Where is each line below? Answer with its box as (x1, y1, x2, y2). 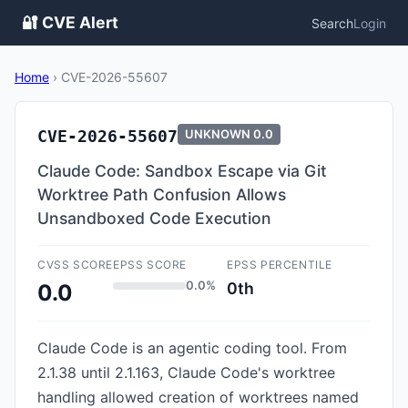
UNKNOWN (185, 127, 250, 141)
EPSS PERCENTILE (227, 258, 332, 271)
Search (311, 15, 353, 31)
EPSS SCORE (113, 258, 187, 271)
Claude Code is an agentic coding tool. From (37, 339, 347, 357)
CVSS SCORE (37, 258, 113, 271)
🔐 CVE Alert (22, 13, 118, 32)
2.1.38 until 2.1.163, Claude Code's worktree (37, 363, 335, 382)
